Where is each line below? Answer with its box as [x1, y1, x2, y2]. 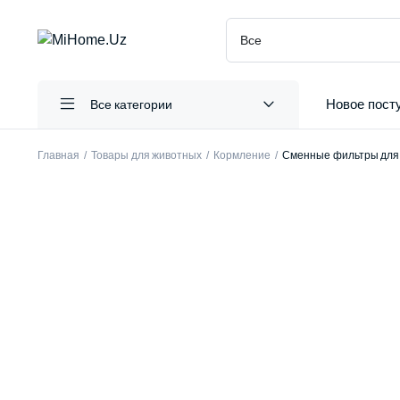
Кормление [213, 149, 271, 162]
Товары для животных [90, 149, 203, 162]
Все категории [89, 96, 173, 112]
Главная [37, 149, 79, 162]
